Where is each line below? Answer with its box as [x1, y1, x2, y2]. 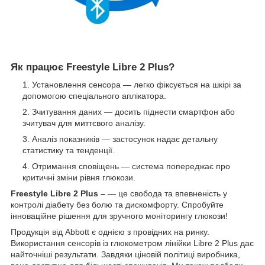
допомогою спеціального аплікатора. [22, 91, 166, 101]
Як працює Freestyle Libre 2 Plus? [11, 61, 174, 73]
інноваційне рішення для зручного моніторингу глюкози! [11, 211, 228, 221]
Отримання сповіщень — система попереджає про [32, 161, 230, 172]
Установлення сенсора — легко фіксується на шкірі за [32, 80, 241, 90]
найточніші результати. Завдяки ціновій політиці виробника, [11, 250, 240, 260]
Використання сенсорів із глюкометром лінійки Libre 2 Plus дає [11, 238, 254, 248]
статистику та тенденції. [22, 146, 115, 156]
